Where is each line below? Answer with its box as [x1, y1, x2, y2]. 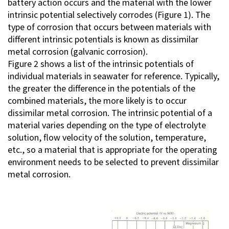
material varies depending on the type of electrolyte [8, 119, 206, 131]
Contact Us [99, 43, 152, 58]
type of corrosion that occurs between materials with [8, 20, 211, 33]
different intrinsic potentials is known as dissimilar [8, 33, 198, 45]
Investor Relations [99, 12, 187, 27]
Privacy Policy [99, 75, 157, 88]
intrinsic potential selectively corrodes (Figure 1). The [8, 8, 210, 20]
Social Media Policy [99, 87, 179, 100]
